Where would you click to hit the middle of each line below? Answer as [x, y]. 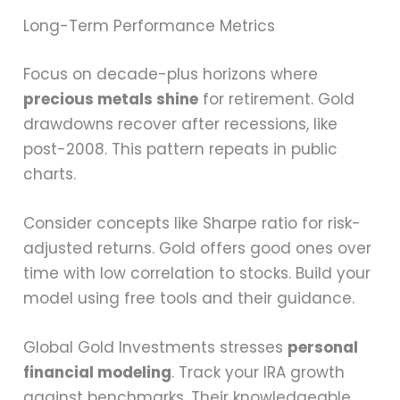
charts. [50, 174]
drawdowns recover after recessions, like [181, 124]
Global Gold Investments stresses [156, 348]
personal [323, 348]
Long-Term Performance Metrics [150, 26]
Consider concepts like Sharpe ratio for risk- [192, 223]
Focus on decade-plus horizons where [171, 74]
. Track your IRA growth [258, 373]
